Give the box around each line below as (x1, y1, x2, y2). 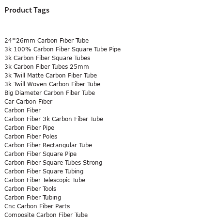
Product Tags (4, 5, 49, 15)
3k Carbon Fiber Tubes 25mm (4, 63, 89, 70)
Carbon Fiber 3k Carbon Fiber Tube (4, 115, 103, 123)
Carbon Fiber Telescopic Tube (4, 176, 85, 184)
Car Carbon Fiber (4, 98, 52, 105)
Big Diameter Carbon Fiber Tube (4, 89, 95, 96)
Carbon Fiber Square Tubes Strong (4, 159, 102, 166)
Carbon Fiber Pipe (4, 124, 54, 131)
